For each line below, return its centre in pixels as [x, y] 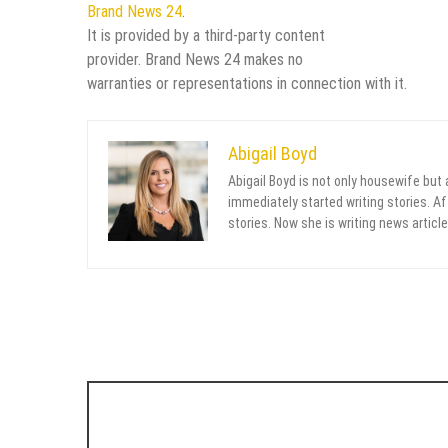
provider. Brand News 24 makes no [195, 59]
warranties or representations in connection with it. [247, 83]
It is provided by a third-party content [206, 35]
